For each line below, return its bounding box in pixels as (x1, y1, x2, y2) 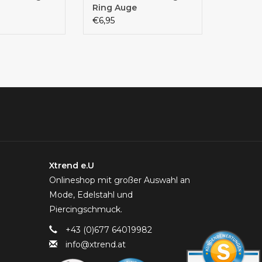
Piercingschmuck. (49, 204, 122, 215)
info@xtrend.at (65, 239, 126, 250)
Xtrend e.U (49, 160, 94, 171)
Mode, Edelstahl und (49, 189, 133, 200)
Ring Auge (92, 2, 137, 13)
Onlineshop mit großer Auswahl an (49, 174, 190, 185)
